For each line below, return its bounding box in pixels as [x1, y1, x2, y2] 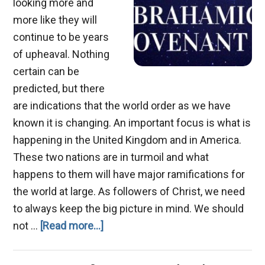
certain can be [13, 64, 80, 77]
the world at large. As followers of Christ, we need [13, 185, 245, 198]
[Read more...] [40, 219, 104, 232]
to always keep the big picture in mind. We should [13, 202, 244, 215]
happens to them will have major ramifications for [13, 167, 245, 180]
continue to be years [13, 30, 109, 43]
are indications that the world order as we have [13, 99, 231, 112]
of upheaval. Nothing [13, 47, 110, 60]
